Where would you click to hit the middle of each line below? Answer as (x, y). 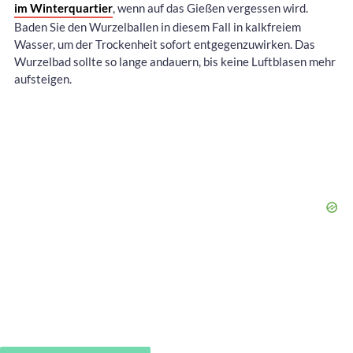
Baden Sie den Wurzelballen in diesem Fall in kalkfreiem (158, 26)
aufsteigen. (43, 78)
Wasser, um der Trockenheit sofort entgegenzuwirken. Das (165, 44)
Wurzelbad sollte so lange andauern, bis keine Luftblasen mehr (175, 61)
